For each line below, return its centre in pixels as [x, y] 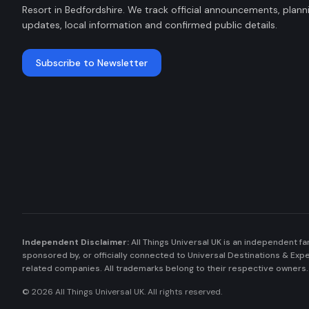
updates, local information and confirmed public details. [150, 25]
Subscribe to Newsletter [92, 63]
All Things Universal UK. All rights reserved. [138, 292]
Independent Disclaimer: [76, 242]
